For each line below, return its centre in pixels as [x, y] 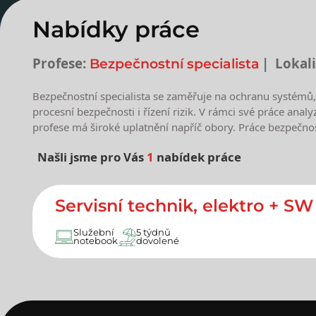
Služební [93, 233]
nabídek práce [197, 157]
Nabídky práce [116, 30]
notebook [95, 241]
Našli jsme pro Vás [92, 157]
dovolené [157, 241]
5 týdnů [153, 233]
